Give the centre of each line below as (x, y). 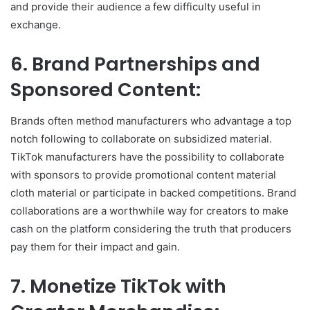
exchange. (36, 25)
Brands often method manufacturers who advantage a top (151, 120)
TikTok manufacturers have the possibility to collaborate (147, 156)
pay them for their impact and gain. (95, 246)
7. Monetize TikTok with (118, 286)
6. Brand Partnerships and (135, 64)
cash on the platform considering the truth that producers (151, 228)
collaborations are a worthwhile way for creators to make (149, 210)
